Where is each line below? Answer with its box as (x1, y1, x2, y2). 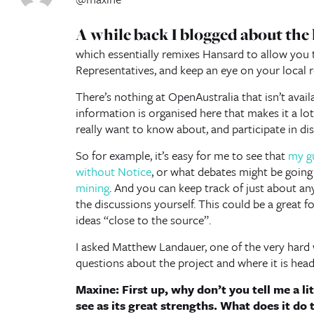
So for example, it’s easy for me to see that (75, 146, 288, 164)
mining (75, 179, 109, 196)
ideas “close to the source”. (75, 211, 211, 228)
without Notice (75, 163, 151, 180)
